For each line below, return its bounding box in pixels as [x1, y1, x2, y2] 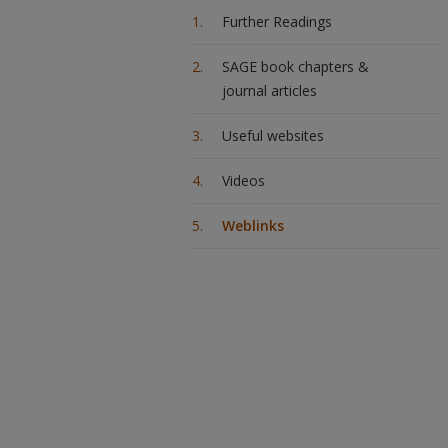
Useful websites [222, 126, 324, 145]
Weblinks [222, 216, 284, 235]
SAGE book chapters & [222, 57, 369, 76]
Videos [222, 171, 265, 190]
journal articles [222, 81, 317, 100]
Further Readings [222, 12, 332, 31]
